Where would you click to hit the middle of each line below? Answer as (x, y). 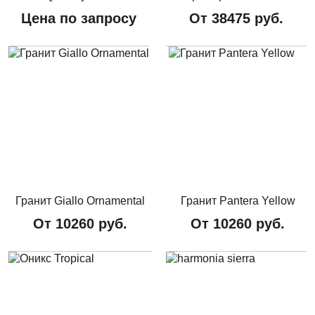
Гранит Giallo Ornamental (80, 200)
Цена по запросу (79, 18)
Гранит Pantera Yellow (238, 200)
